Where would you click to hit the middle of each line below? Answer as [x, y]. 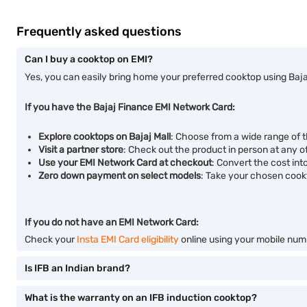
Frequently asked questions [99, 32]
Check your [51, 240]
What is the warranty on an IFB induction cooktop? [141, 298]
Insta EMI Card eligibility [128, 240]
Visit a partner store [81, 150]
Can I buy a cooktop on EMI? [89, 59]
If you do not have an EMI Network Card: [112, 222]
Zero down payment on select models [120, 176]
